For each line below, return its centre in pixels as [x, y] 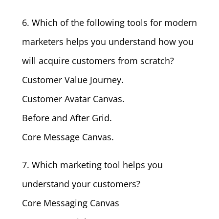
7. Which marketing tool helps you [92, 165]
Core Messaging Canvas [70, 203]
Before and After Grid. [67, 118]
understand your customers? [81, 184]
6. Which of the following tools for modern [109, 22]
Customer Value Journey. [73, 80]
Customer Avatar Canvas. [73, 99]
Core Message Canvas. [68, 137]
